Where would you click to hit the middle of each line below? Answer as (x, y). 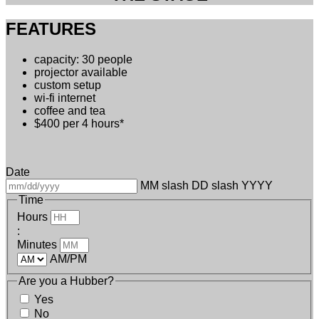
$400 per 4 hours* (79, 123)
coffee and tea (70, 110)
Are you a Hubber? (66, 281)
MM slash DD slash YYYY (206, 185)
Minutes (37, 245)
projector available (81, 72)
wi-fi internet (65, 98)
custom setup (68, 85)
